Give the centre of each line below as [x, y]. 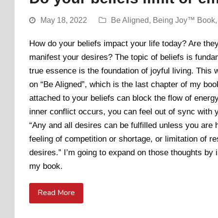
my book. [46, 166]
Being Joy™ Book [184, 20]
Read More [56, 193]
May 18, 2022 [64, 20]
